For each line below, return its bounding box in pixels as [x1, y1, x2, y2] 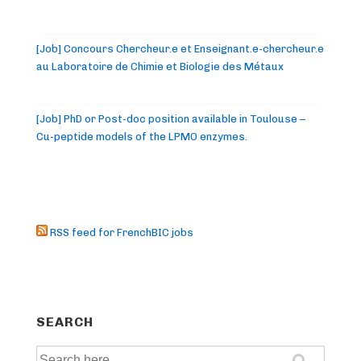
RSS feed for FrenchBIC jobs [48, 226, 193, 239]
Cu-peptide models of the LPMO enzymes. [36, 131, 247, 143]
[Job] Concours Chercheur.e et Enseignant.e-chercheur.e [36, 43, 324, 56]
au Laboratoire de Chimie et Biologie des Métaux [36, 60, 284, 73]
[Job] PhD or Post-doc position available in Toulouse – [36, 113, 305, 126]
